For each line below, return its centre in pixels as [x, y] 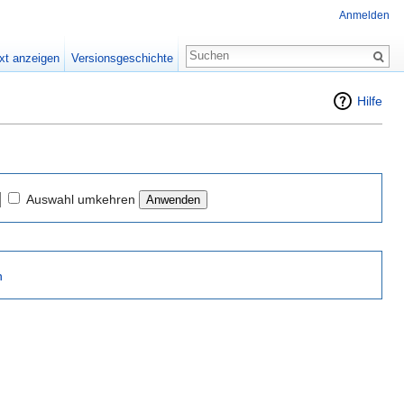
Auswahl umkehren [81, 199]
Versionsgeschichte [122, 58]
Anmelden [364, 16]
